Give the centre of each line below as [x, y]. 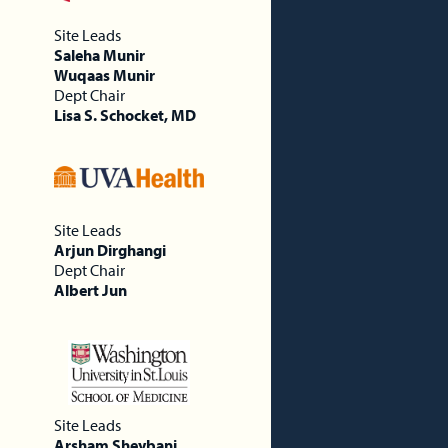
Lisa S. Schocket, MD [124, 114]
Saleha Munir [99, 54]
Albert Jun [90, 289]
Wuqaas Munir [104, 74]
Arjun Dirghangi [109, 249]
